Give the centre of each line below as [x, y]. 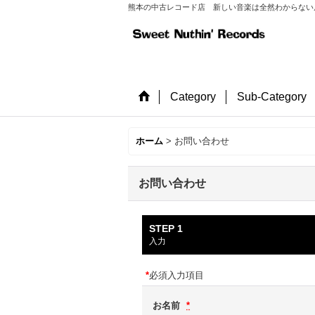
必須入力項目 [176, 275]
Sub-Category [272, 97]
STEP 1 [166, 229]
